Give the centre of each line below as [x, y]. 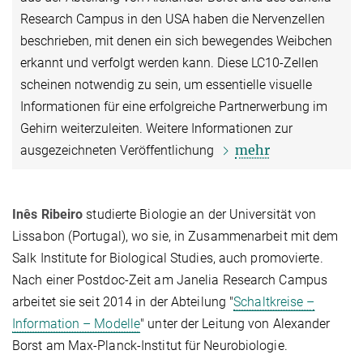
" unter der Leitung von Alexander [235, 324]
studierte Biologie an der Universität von [200, 215]
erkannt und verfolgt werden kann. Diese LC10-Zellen [169, 63]
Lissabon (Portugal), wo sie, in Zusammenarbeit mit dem [175, 237]
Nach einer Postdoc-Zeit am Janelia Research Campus [170, 280]
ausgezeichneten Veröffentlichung [119, 151]
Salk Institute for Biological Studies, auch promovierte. [168, 258]
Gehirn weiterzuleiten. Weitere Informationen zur [156, 129]
